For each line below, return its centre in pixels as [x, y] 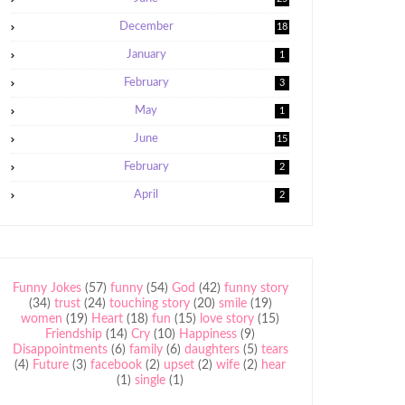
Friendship [74, 334]
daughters [212, 350]
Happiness [208, 334]
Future [51, 365]
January [146, 55]
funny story [256, 288]
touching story [149, 304]
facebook [116, 365]
